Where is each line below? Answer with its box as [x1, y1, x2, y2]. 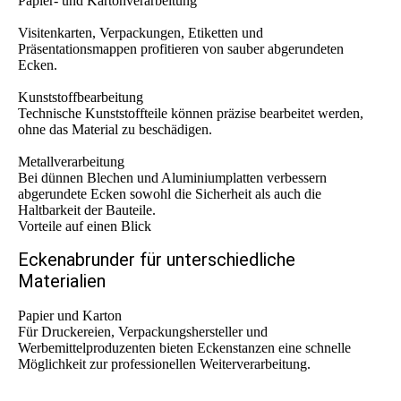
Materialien [18, 270, 106, 293]
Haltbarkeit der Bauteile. [18, 202, 156, 218]
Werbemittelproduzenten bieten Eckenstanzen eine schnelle [18, 340, 351, 356]
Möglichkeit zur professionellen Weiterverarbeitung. [18, 356, 311, 372]
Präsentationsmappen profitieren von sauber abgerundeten [18, 41, 344, 57]
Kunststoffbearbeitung [18, 90, 143, 106]
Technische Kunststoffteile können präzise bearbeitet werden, [18, 106, 363, 122]
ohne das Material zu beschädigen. [18, 122, 212, 138]
